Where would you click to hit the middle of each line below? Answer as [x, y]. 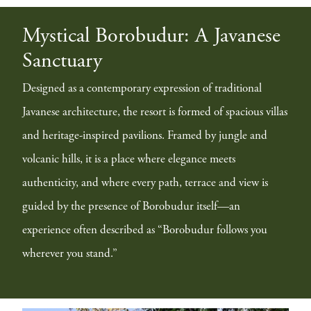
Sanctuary [62, 61]
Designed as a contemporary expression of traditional [142, 89]
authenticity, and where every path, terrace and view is [145, 183]
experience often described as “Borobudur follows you [145, 230]
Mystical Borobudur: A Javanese [151, 36]
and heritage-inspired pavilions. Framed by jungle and [145, 136]
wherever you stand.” [70, 254]
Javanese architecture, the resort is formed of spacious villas [155, 112]
